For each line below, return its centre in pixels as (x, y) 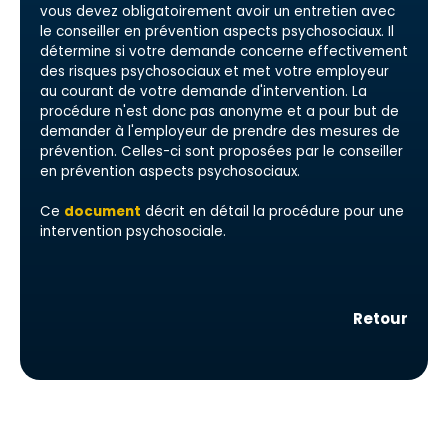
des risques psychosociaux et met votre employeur (214, 71)
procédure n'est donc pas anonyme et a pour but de (219, 111)
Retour (380, 319)
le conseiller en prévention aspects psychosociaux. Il (217, 31)
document (102, 211)
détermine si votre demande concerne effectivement (224, 51)
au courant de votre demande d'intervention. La (203, 91)
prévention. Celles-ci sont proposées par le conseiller (221, 151)
